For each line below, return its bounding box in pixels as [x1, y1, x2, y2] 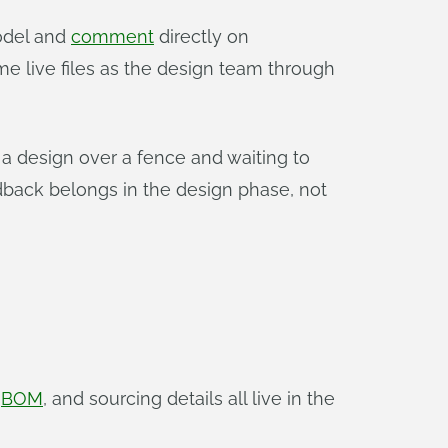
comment [71, 26, 154, 47]
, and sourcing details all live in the [43, 388, 335, 409]
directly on [154, 26, 249, 47]
